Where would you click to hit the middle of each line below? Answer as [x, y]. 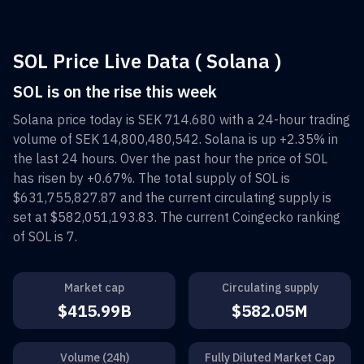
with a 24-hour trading [283, 119]
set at [32, 217]
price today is [96, 119]
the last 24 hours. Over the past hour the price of [159, 158]
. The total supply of [194, 178]
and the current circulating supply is [224, 197]
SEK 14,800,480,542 [137, 139]
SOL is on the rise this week [115, 91]
